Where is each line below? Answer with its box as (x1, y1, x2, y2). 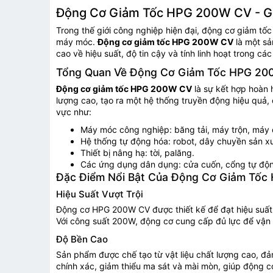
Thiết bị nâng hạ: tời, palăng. (80, 147, 194, 158)
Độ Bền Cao (56, 233, 108, 246)
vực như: (56, 107, 91, 118)
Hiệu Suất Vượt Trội (56, 188, 143, 200)
